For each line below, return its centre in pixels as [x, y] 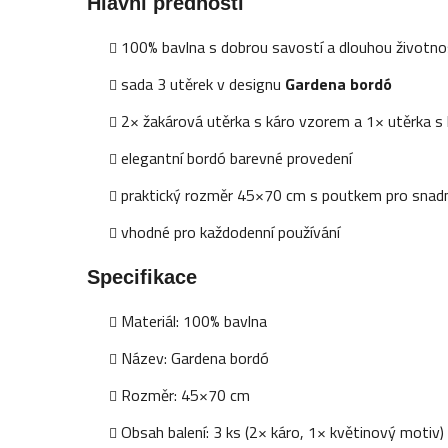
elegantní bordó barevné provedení [237, 157]
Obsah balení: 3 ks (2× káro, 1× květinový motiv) [283, 431]
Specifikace [142, 276]
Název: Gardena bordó [195, 357]
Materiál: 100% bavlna [194, 320]
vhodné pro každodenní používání [231, 231]
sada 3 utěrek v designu [203, 83]
